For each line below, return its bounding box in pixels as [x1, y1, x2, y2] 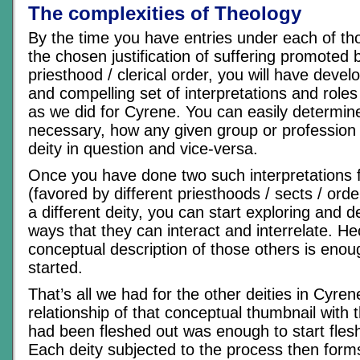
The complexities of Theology [28, 2, 301, 24]
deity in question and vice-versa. [28, 140, 258, 157]
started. [28, 259, 83, 276]
